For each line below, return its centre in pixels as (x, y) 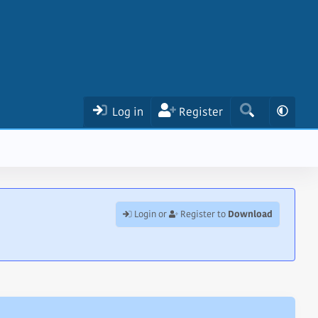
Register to (203, 214)
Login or (150, 214)
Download (250, 214)
